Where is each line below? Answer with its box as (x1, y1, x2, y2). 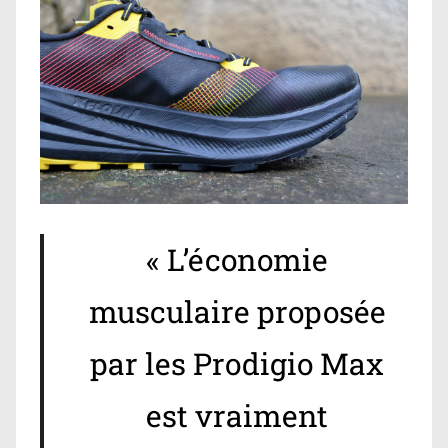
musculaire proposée (88, 292, 386, 332)
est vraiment (146, 396, 329, 436)
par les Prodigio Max (90, 344, 385, 384)
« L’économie (146, 240, 329, 280)
